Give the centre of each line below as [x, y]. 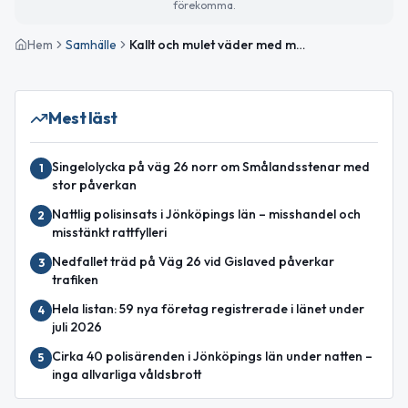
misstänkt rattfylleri [109, 232]
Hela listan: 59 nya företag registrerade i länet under [208, 308]
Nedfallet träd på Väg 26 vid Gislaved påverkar [193, 261]
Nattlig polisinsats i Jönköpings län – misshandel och [206, 214]
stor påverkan [94, 184]
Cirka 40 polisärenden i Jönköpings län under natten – [212, 356]
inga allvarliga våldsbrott [127, 374]
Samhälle [91, 44]
